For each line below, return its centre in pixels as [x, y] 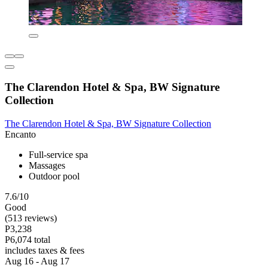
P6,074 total [28, 239]
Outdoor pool [54, 176]
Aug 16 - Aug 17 [37, 261]
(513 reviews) [31, 218]
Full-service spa [58, 154]
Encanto [20, 134]
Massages [47, 165]
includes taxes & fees [45, 250]
